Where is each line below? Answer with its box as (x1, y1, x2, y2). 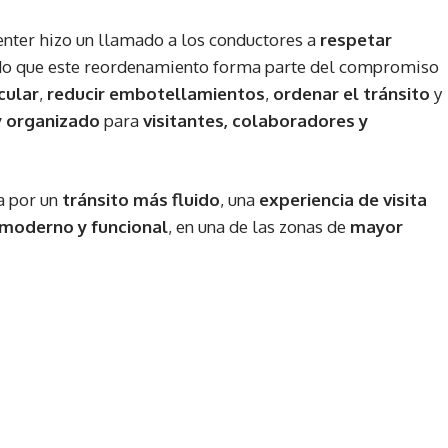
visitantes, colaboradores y (143, 110, 368, 132)
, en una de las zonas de (168, 216, 350, 238)
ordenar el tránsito (273, 83, 430, 105)
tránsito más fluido (62, 189, 220, 211)
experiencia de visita (259, 189, 427, 211)
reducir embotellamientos (47, 83, 265, 105)
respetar (320, 29, 392, 51)
